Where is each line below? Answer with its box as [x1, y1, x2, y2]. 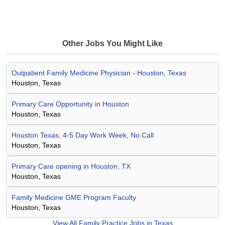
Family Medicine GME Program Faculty [12, 193, 136, 201]
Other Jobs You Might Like [62, 39, 163, 48]
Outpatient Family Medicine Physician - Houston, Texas [12, 69, 186, 77]
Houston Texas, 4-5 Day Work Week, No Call [12, 131, 154, 139]
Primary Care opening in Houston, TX [12, 162, 131, 170]
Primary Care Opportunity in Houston [12, 100, 129, 108]
